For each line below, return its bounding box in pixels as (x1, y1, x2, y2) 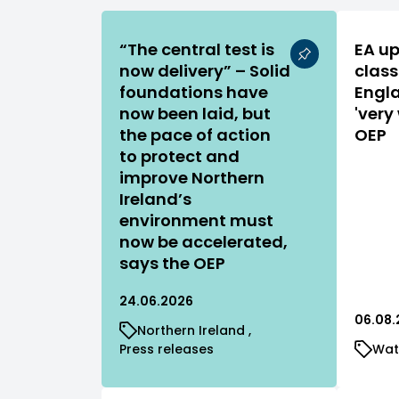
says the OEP (119, 251, 225, 274)
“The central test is (119, 37, 274, 61)
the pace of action (119, 123, 271, 146)
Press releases (119, 339, 214, 358)
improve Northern (119, 166, 265, 189)
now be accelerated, (119, 230, 288, 253)
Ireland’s (119, 187, 191, 210)
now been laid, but (119, 102, 271, 125)
